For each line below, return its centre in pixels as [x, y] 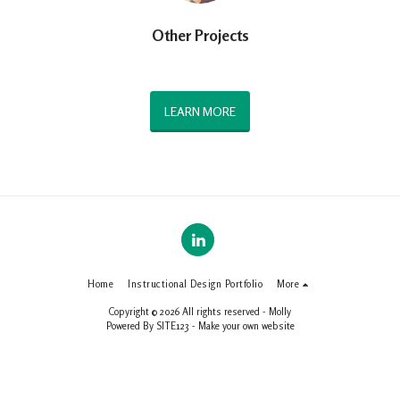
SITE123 [172, 325]
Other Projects [200, 35]
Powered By [131, 325]
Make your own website [246, 325]
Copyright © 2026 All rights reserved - [189, 311]
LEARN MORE [200, 111]
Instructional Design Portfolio [196, 283]
